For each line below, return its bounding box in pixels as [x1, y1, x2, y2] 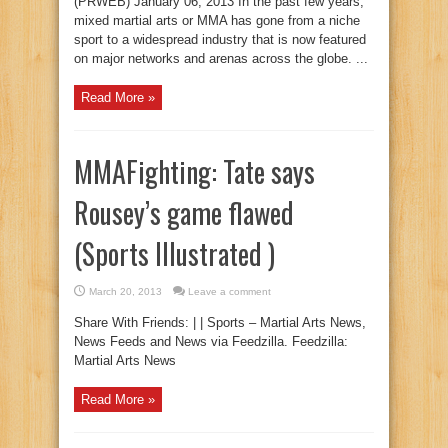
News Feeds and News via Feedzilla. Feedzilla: [74, 334, 348, 349]
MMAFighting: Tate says [74, 151, 315, 192]
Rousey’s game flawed [74, 192, 294, 233]
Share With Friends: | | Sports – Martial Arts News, [74, 315, 366, 330]
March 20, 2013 [89, 286, 162, 297]
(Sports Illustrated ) [74, 233, 275, 274]
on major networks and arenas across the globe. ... [74, 51, 368, 66]
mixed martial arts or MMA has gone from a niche [74, 13, 360, 28]
